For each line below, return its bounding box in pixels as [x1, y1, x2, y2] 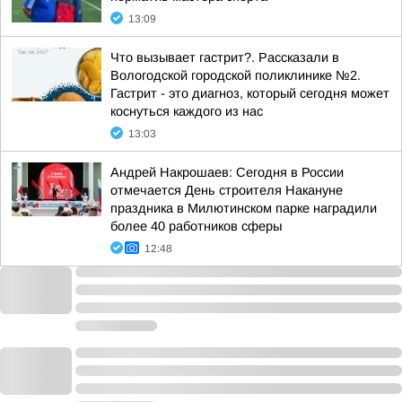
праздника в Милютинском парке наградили [110, 201, 377, 215]
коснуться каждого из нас [110, 104, 263, 118]
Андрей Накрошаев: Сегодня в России [110, 165, 344, 179]
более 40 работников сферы [110, 219, 282, 233]
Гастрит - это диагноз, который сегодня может [110, 86, 389, 100]
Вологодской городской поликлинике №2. [110, 68, 361, 83]
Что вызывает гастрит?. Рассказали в [110, 50, 339, 65]
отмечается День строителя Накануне [110, 183, 343, 197]
